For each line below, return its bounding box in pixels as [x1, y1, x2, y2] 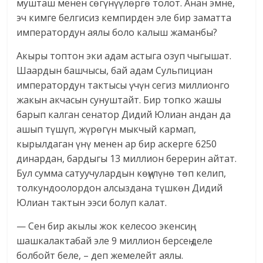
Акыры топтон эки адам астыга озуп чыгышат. [16, 49, 232, 63]
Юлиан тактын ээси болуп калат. [16, 196, 167, 210]
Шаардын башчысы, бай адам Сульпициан [16, 64, 213, 77]
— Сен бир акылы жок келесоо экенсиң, [16, 220, 193, 233]
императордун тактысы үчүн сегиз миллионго [16, 79, 230, 92]
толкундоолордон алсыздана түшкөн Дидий [16, 181, 223, 195]
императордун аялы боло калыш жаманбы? [16, 26, 218, 39]
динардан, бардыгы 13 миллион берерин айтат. [16, 152, 237, 166]
